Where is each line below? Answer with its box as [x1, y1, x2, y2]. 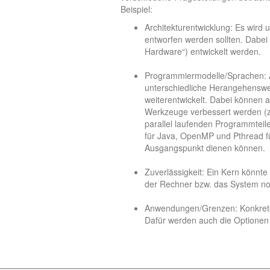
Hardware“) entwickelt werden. [144, 45, 261, 58]
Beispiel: [120, 3, 152, 16]
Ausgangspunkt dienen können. [144, 142, 265, 154]
